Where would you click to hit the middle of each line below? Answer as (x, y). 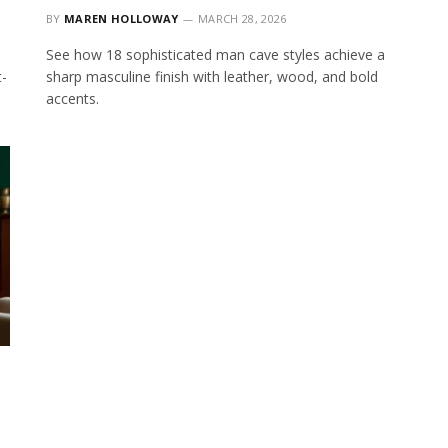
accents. (72, 98)
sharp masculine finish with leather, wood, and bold (212, 76)
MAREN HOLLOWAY (121, 18)
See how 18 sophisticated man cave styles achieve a (215, 54)
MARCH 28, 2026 (242, 18)
